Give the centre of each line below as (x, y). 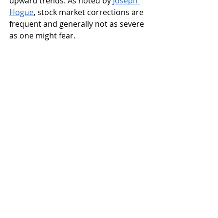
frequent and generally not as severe (78, 24)
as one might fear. (42, 35)
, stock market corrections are (90, 12)
